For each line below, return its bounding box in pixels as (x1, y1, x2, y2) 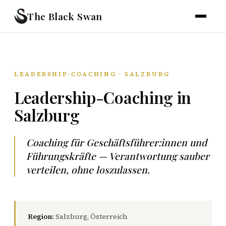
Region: (28, 211, 54, 221)
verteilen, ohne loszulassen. (26, 163, 150, 176)
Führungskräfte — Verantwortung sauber (26, 149, 209, 162)
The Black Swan (27, 10, 102, 23)
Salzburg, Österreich (54, 211, 128, 221)
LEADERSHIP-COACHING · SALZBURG (14, 70, 170, 78)
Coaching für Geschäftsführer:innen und (26, 136, 207, 149)
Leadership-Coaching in (14, 86, 191, 108)
